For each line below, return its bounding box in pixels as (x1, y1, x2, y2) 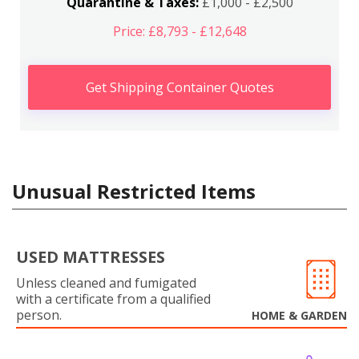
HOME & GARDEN (252, 307, 347, 323)
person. (16, 305, 62, 324)
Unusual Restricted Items (12, 177, 256, 204)
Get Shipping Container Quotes (85, 78, 274, 96)
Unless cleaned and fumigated (16, 273, 196, 292)
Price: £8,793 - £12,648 (112, 22, 247, 40)
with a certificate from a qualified (16, 289, 211, 308)
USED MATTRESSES (16, 245, 165, 268)
